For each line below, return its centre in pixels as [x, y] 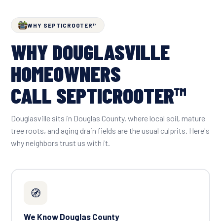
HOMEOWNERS [66, 73]
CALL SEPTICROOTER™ [99, 95]
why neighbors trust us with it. [60, 143]
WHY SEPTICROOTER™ [62, 25]
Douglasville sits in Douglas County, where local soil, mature [108, 118]
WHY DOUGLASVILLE [90, 51]
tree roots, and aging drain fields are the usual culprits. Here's [110, 130]
